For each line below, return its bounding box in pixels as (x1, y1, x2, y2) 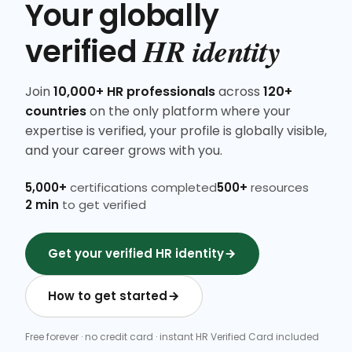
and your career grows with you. (25, 141, 222, 160)
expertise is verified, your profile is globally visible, (25, 122, 327, 141)
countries (25, 102, 86, 121)
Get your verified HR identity (48, 245, 224, 262)
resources (247, 179, 309, 196)
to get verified (59, 196, 146, 214)
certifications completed (67, 179, 217, 196)
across (215, 82, 263, 101)
